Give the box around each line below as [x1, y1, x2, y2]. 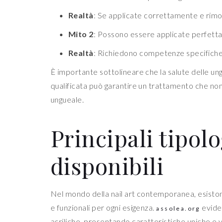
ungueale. [51, 95, 84, 105]
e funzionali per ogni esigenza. [51, 203, 157, 213]
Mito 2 [68, 29, 94, 39]
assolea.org [156, 205, 200, 213]
